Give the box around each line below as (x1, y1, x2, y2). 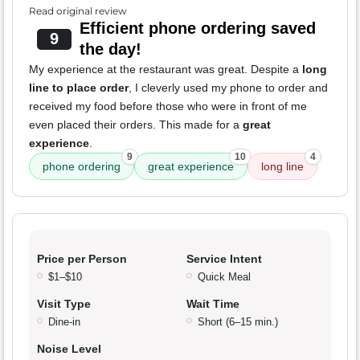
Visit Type (37, 297, 91, 310)
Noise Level (37, 342, 101, 355)
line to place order (29, 80, 129, 94)
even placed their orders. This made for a (29, 117, 243, 131)
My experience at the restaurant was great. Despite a (29, 62, 302, 76)
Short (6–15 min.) (198, 315, 278, 328)
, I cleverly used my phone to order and (129, 80, 328, 94)
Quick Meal (198, 270, 251, 283)
